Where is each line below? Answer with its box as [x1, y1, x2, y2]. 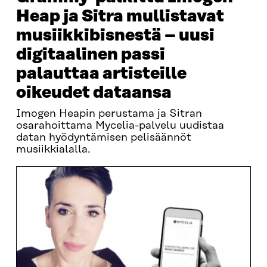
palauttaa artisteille [15, 64, 187, 83]
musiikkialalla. [15, 144, 91, 156]
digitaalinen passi [15, 45, 165, 64]
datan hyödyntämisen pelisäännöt [15, 132, 191, 144]
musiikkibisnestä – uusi [15, 26, 215, 45]
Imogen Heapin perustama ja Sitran [15, 108, 202, 120]
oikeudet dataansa [15, 83, 172, 102]
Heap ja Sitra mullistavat [15, 7, 224, 26]
